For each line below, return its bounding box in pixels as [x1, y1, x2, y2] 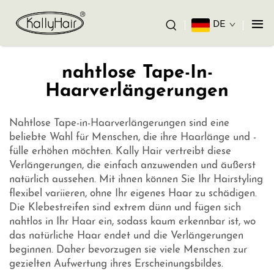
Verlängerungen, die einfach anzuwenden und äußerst [9, 160, 256, 171]
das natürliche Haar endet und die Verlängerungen [9, 231, 243, 242]
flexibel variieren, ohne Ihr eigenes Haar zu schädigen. [9, 188, 257, 199]
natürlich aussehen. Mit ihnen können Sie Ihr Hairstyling [9, 174, 263, 185]
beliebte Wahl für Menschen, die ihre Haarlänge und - [9, 132, 256, 143]
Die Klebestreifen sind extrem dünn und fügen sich [9, 202, 241, 213]
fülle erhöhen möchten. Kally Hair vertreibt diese [9, 146, 231, 157]
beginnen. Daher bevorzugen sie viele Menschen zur [9, 245, 247, 256]
